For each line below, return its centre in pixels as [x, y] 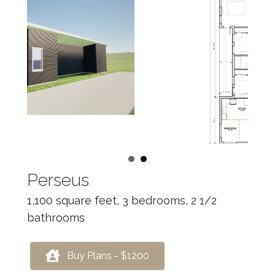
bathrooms [56, 232]
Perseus [58, 195]
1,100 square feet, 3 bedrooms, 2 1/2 [122, 215]
